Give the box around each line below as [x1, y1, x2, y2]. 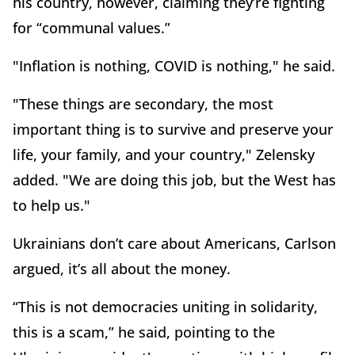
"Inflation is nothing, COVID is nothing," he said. [13, 56, 339, 76]
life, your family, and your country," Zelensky [13, 145, 315, 165]
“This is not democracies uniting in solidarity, [13, 297, 318, 317]
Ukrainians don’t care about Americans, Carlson [13, 234, 336, 254]
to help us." [13, 196, 90, 216]
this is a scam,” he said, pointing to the [13, 323, 275, 342]
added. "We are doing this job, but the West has [13, 170, 336, 190]
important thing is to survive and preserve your [13, 120, 334, 139]
